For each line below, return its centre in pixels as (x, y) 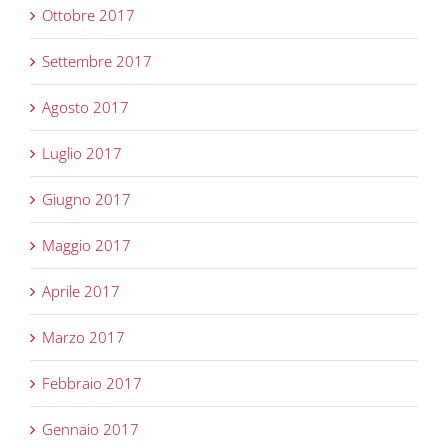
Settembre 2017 (97, 61)
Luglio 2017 (82, 153)
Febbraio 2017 (92, 383)
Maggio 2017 (86, 245)
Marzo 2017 (83, 337)
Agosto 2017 (85, 107)
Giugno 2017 (86, 199)
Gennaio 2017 (90, 429)
